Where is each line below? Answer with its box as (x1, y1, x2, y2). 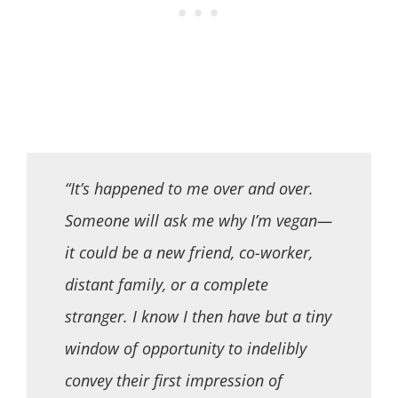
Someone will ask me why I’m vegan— (64, 210, 332, 232)
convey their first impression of (64, 370, 283, 392)
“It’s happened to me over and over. (64, 178, 314, 200)
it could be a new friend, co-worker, (64, 242, 313, 264)
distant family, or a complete (64, 274, 268, 296)
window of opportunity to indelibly (64, 338, 306, 360)
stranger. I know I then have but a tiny (64, 306, 331, 328)
